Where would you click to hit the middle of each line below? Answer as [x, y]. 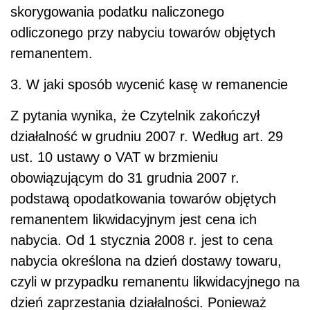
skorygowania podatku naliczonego [117, 11]
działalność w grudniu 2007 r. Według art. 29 [147, 136]
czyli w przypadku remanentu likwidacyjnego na [155, 281]
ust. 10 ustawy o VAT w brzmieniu [114, 157]
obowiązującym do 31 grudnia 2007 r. [125, 177]
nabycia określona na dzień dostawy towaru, [146, 261]
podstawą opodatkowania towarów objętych [143, 198]
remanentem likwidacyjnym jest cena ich [134, 219]
